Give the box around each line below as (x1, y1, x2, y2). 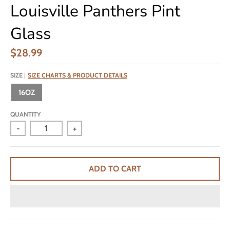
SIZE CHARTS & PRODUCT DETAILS (28, 71, 127, 79)
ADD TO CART (89, 164, 141, 174)
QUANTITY (10, 110, 41, 118)
